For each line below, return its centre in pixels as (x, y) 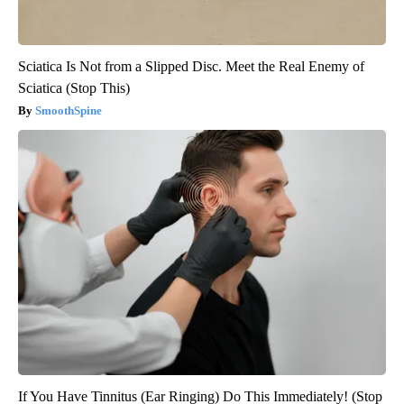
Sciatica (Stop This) (74, 88)
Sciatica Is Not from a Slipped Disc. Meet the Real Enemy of (191, 67)
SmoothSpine (69, 111)
